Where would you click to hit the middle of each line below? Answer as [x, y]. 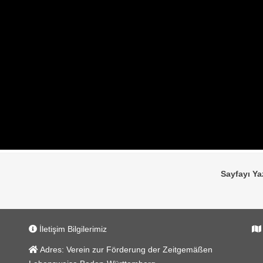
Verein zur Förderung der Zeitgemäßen [138, 250]
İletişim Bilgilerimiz [72, 229]
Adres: [51, 250]
